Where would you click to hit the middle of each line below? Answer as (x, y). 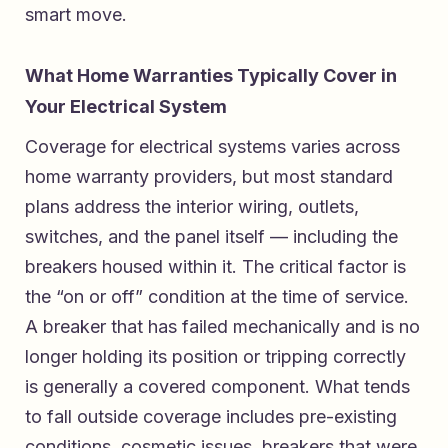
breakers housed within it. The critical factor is (215, 267)
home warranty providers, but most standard (209, 177)
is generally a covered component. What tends (217, 387)
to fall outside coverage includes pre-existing (211, 417)
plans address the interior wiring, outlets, (192, 207)
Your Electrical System (126, 107)
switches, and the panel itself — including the (211, 237)
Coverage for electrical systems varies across (212, 147)
